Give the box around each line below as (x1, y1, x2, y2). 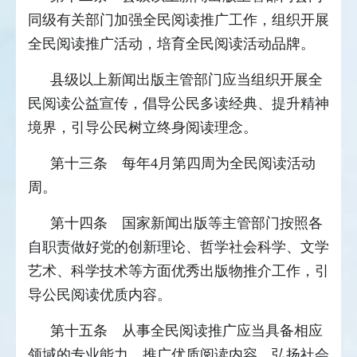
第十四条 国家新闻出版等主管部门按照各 (50, 215, 323, 232)
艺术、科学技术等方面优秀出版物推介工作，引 (28, 263, 329, 280)
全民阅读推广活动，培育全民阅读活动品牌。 (28, 36, 315, 53)
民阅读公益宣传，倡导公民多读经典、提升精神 (28, 96, 329, 112)
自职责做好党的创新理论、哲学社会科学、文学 (28, 239, 329, 256)
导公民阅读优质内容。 (28, 287, 171, 304)
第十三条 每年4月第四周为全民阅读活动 (50, 155, 316, 172)
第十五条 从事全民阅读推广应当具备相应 (50, 323, 323, 339)
